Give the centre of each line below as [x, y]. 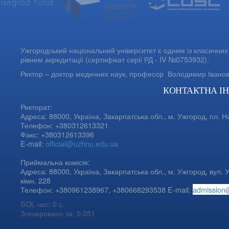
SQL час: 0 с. [42, 203]
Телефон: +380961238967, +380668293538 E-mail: [107, 189]
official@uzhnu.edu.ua [82, 143]
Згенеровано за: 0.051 [58, 213]
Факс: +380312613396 [58, 134]
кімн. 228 [36, 180]
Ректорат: [36, 106]
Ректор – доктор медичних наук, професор [94, 73]
